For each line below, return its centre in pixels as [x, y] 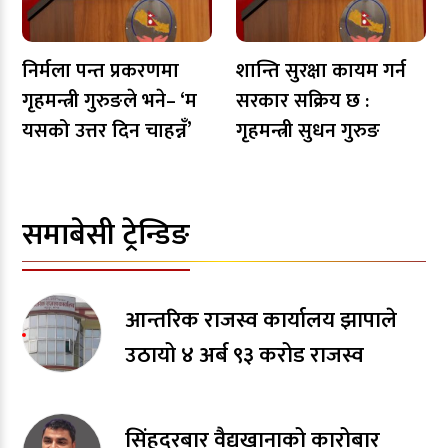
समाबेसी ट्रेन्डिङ [106, 234]
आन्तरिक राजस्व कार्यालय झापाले [261, 320]
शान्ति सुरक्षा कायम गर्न [321, 70]
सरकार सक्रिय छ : [302, 100]
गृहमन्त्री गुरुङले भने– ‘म [109, 100]
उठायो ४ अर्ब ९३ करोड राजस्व [245, 355]
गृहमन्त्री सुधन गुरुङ [308, 130]
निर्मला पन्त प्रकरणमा [100, 70]
